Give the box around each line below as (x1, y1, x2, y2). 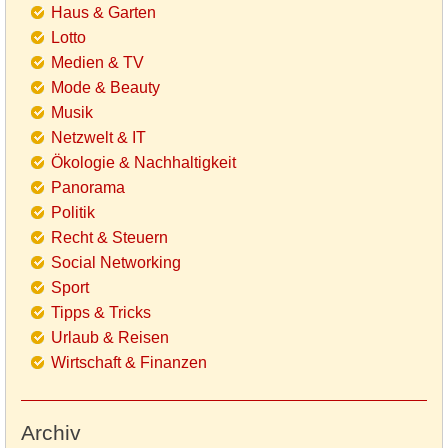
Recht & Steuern (51, 229, 168, 247)
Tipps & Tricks (51, 304, 151, 322)
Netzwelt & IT (51, 129, 146, 147)
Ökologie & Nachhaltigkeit (51, 154, 236, 172)
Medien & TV (51, 54, 144, 72)
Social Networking (51, 254, 181, 272)
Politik (51, 204, 95, 222)
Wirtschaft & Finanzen (51, 354, 207, 372)
